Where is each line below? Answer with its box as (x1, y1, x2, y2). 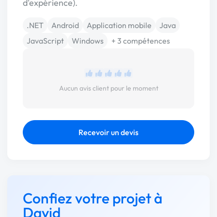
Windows (72, 36, 104, 46)
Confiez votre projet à (23, 189, 162, 207)
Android (51, 20, 79, 30)
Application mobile (87, 20, 152, 30)
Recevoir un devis (78, 127, 139, 137)
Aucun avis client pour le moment (59, 84, 158, 93)
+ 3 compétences (111, 36, 170, 46)
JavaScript (27, 36, 64, 46)
